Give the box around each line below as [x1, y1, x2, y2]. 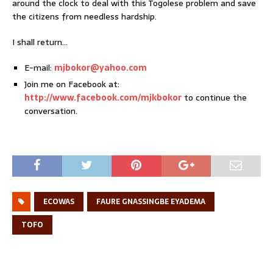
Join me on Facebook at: [24, 77, 119, 91]
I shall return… [12, 35, 68, 49]
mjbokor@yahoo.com [54, 60, 147, 74]
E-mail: [24, 60, 54, 74]
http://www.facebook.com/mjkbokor [24, 90, 182, 104]
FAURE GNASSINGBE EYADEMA [96, 195, 205, 208]
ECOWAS [43, 195, 74, 208]
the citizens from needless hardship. [12, 9, 157, 23]
